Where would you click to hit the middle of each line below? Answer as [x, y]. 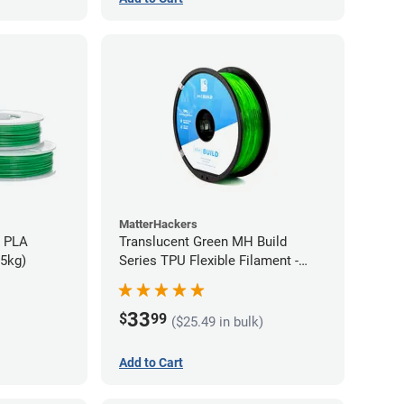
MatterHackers [158, 224]
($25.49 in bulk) [217, 322]
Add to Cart [151, 362]
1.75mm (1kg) [161, 279]
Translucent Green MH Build [203, 241]
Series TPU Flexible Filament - [209, 260]
